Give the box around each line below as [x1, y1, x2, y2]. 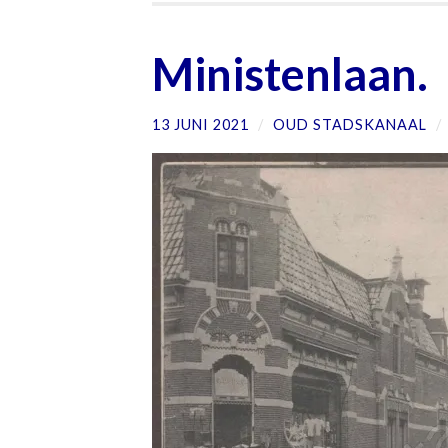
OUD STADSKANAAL [273, 115, 427, 133]
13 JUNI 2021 [152, 115, 249, 133]
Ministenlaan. [152, 46, 428, 101]
